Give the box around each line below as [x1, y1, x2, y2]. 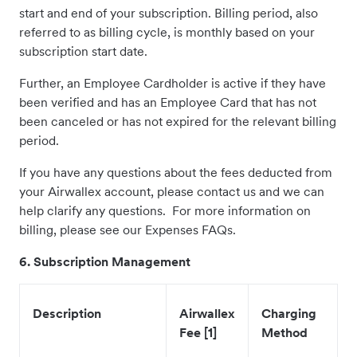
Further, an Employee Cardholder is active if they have [19, 75, 326, 91]
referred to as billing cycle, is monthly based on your [19, 24, 315, 40]
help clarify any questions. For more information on [19, 202, 311, 218]
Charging [261, 305, 316, 321]
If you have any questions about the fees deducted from [19, 164, 332, 180]
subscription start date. [19, 43, 147, 59]
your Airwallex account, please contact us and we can [19, 183, 324, 199]
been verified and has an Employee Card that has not [19, 94, 316, 110]
